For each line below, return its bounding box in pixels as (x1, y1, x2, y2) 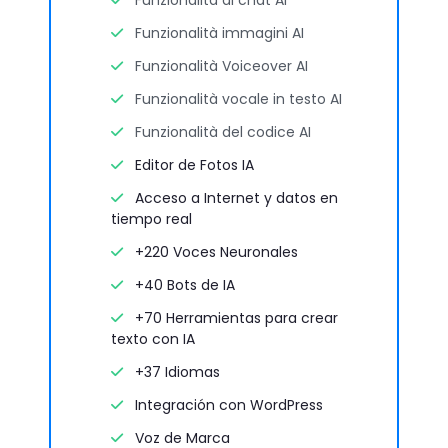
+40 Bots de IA (131, 274, 235, 295)
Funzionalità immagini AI (135, 22, 304, 43)
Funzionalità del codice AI (135, 121, 311, 142)
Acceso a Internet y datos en (131, 187, 338, 208)
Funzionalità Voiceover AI (135, 55, 308, 76)
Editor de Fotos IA (131, 154, 254, 175)
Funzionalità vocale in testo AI (135, 88, 342, 109)
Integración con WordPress (131, 394, 323, 415)
